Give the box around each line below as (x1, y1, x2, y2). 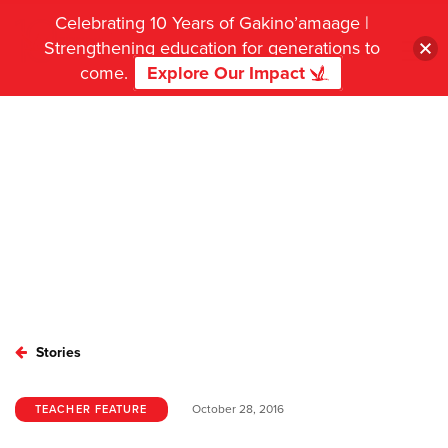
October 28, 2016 (191, 400, 284, 417)
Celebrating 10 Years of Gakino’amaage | (54, 10, 369, 35)
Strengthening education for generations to (43, 35, 380, 60)
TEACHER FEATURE (35, 401, 148, 417)
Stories (32, 342, 81, 362)
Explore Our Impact (147, 60, 311, 86)
